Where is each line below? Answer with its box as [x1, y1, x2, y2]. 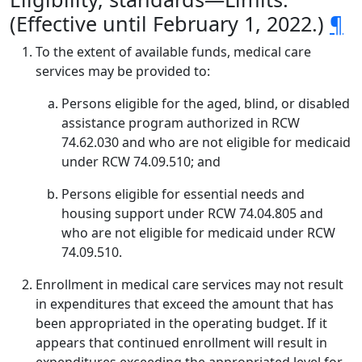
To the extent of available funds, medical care [36, 43, 311, 61]
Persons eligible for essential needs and [61, 185, 305, 203]
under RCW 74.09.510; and [61, 153, 221, 170]
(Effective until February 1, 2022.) [10, 10, 330, 37]
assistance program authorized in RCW [61, 114, 300, 132]
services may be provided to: [36, 62, 210, 80]
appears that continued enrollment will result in [36, 334, 327, 351]
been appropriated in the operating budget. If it [36, 314, 327, 332]
